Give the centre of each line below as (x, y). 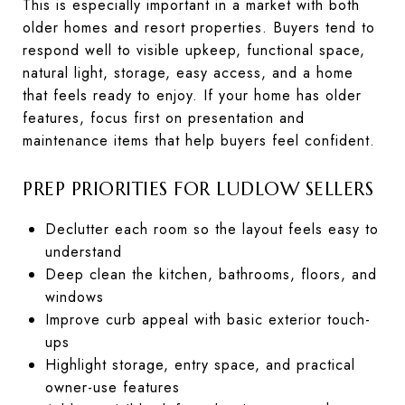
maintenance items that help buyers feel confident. (199, 140)
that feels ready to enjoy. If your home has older (192, 95)
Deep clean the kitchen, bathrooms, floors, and (211, 274)
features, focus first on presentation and (164, 118)
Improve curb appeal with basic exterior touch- (207, 319)
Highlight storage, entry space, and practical (200, 364)
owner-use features (112, 387)
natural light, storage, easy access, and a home (188, 72)
